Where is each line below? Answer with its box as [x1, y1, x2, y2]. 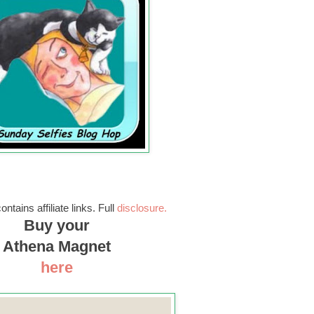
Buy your [23, 216, 94, 234]
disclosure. [116, 201, 167, 214]
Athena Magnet [2, 237, 115, 255]
